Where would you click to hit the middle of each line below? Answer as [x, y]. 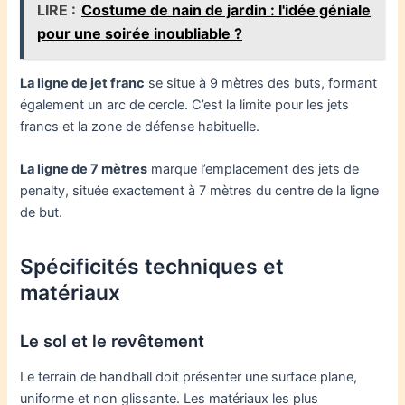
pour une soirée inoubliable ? [140, 34]
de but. [42, 212]
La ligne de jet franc [83, 83]
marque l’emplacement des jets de [254, 169]
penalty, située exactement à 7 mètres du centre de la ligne [200, 190]
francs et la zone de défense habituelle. [140, 126]
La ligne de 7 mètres [84, 169]
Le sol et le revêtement [113, 341]
